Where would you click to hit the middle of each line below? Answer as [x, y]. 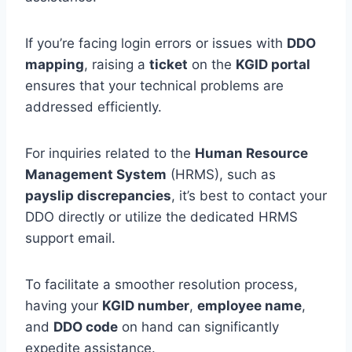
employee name [249, 305]
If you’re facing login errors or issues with [156, 43]
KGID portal [273, 64]
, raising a [117, 64]
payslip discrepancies [98, 195]
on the [212, 64]
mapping [55, 64]
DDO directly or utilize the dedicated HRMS [161, 216]
